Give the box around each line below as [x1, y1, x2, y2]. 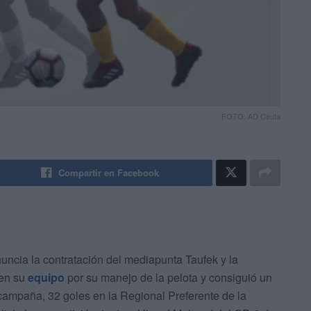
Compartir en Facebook [58, 166, 160, 180]
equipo [28, 269, 65, 286]
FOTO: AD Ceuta [221, 110, 280, 122]
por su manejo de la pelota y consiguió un [65, 269, 272, 286]
